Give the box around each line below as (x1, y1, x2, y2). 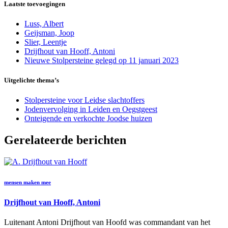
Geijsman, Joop (24, 28, 74, 37)
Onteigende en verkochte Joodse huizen (24, 114, 152, 123)
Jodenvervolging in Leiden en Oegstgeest (24, 105, 157, 114)
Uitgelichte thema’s (4, 76, 59, 84)
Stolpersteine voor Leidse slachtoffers (24, 96, 145, 105)
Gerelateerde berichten (4, 133, 126, 147)
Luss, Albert (24, 19, 64, 28)
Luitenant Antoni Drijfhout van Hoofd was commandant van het (4, 218, 210, 227)
